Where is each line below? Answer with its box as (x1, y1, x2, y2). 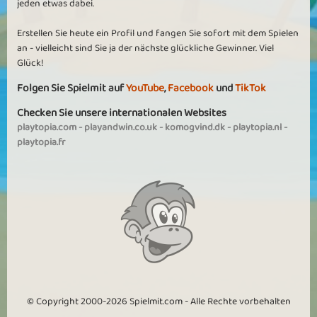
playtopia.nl (233, 120, 282, 135)
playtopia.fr (17, 134, 65, 150)
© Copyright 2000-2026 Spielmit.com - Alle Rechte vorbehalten (26, 294, 291, 309)
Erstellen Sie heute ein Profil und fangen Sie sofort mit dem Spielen (17, 25, 299, 41)
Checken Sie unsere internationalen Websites (17, 104, 226, 122)
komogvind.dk (165, 120, 225, 135)
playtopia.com (17, 120, 76, 135)
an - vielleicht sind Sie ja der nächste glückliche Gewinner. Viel (17, 40, 274, 56)
